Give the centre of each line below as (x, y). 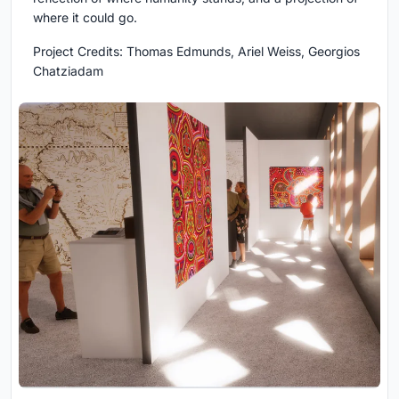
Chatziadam (68, 70)
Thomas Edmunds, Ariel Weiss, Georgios (241, 51)
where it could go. (85, 17)
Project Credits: (78, 51)
